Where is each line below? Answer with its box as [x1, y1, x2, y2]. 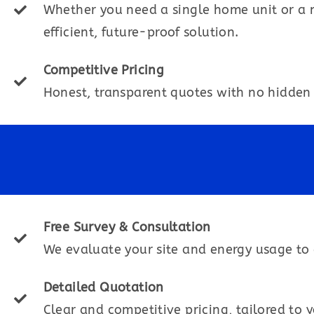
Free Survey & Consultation [43, 219, 211, 235]
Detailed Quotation [43, 280, 164, 295]
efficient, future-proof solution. [43, 25, 239, 40]
